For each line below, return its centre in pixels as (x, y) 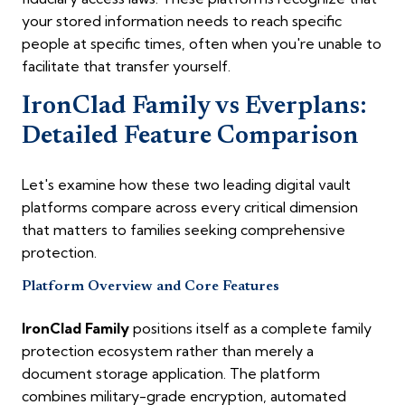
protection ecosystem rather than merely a (168, 351)
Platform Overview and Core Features (151, 287)
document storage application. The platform (171, 374)
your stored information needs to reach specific (182, 21)
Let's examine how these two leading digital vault (186, 185)
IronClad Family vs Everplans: (194, 107)
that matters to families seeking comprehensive (184, 230)
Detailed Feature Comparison (190, 137)
